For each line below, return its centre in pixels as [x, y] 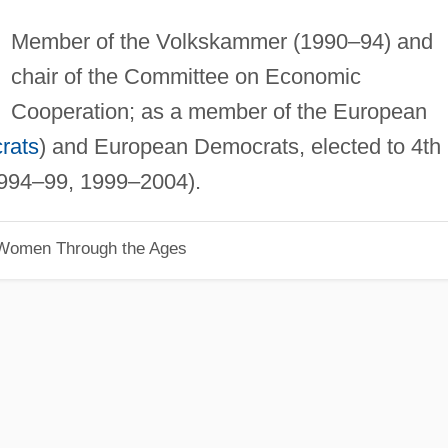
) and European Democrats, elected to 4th [239, 146]
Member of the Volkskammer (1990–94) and [221, 41]
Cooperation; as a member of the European [218, 111]
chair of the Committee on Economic [185, 76]
